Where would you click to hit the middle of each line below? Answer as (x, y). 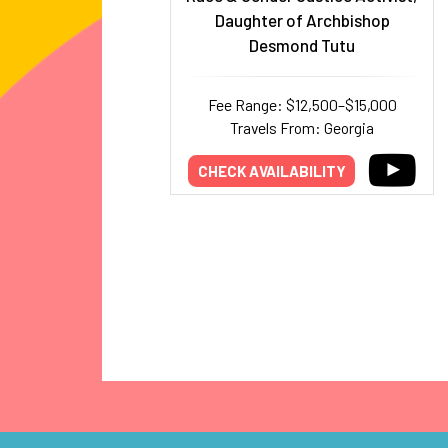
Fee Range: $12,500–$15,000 (302, 104)
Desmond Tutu (302, 45)
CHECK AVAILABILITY (271, 170)
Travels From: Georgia (302, 127)
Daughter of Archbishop (302, 20)
